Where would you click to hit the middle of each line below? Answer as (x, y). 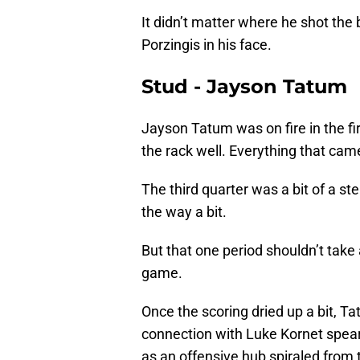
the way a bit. (184, 212)
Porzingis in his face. (207, 45)
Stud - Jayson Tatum (244, 87)
